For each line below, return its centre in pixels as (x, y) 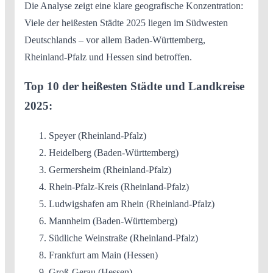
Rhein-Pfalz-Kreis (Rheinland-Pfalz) (119, 187)
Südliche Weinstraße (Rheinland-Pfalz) (123, 238)
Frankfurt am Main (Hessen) (103, 255)
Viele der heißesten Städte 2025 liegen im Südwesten (126, 23)
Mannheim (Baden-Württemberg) (113, 221)
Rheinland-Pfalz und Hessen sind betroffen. (108, 57)
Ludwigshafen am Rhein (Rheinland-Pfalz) (132, 204)
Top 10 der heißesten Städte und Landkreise (134, 87)
